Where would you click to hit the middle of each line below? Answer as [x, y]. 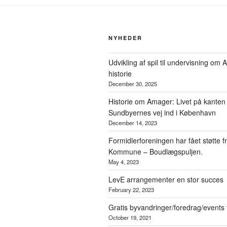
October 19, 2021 [130, 217]
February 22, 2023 [131, 189]
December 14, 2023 [133, 122]
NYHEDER [125, 37]
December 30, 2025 [133, 83]
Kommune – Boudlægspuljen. [156, 151]
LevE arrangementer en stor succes [166, 179]
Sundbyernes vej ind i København [162, 112]
